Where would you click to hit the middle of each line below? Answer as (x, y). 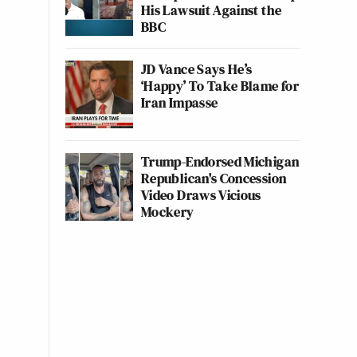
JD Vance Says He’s (197, 69)
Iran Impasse (180, 102)
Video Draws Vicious (201, 195)
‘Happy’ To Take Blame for (220, 86)
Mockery (168, 212)
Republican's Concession (214, 178)
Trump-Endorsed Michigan (220, 161)
